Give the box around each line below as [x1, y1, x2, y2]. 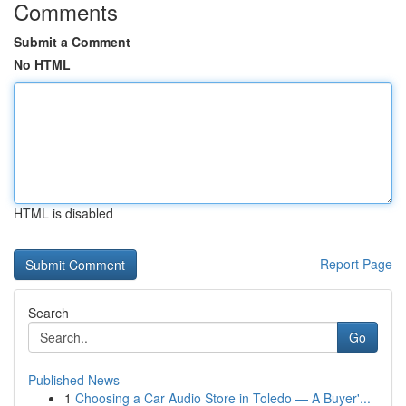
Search [28, 304, 69, 322]
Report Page [320, 255, 392, 273]
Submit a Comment [14, 33, 130, 51]
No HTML [14, 55, 71, 73]
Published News [28, 371, 120, 389]
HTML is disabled [14, 204, 113, 222]
